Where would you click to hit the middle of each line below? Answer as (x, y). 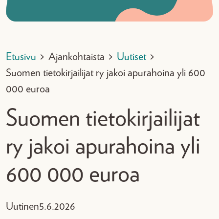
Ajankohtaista (77, 57)
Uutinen (22, 206)
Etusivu (21, 57)
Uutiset (131, 57)
